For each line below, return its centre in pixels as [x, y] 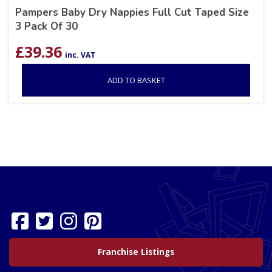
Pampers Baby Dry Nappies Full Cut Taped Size [132, 13]
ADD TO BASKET [136, 80]
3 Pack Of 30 [46, 27]
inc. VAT [80, 55]
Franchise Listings [136, 252]
